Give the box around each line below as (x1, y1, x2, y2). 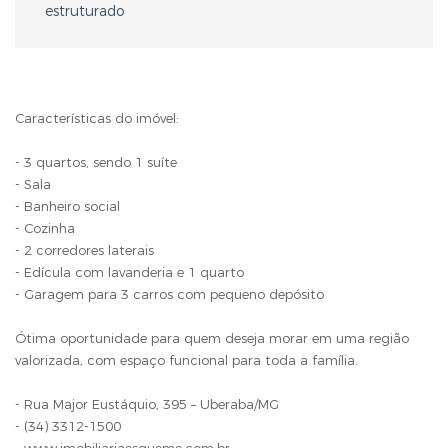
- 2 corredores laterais (15, 241, 154, 259)
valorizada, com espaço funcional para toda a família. (15, 351, 358, 369)
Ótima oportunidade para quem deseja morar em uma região (15, 329, 409, 347)
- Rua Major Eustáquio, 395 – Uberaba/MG (15, 395, 279, 413)
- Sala (15, 175, 51, 193)
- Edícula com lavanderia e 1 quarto (15, 263, 244, 281)
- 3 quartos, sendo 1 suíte (15, 153, 177, 171)
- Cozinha (15, 219, 75, 237)
